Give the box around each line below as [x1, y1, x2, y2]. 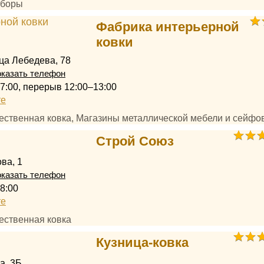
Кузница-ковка [95, 235, 189, 250]
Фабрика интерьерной [95, 19, 239, 34]
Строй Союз [95, 134, 174, 148]
